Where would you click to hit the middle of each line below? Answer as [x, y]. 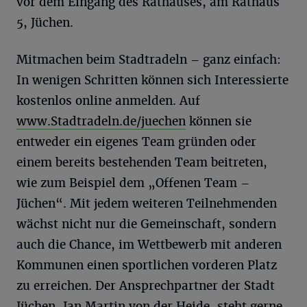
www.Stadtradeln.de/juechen [101, 121]
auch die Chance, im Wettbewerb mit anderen [149, 244]
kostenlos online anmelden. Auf [108, 100]
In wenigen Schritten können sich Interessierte [152, 80]
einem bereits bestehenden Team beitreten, [142, 162]
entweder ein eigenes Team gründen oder [136, 142]
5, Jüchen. [45, 22]
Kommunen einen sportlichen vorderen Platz [147, 265]
